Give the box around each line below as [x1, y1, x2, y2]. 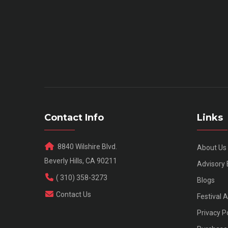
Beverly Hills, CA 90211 [44, 157, 117, 165]
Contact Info [44, 112, 104, 124]
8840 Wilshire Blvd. [56, 142, 117, 151]
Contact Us [56, 190, 91, 199]
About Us [197, 144, 226, 152]
